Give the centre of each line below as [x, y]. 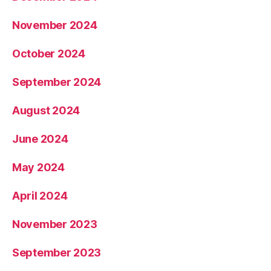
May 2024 [38, 167]
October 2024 [49, 53]
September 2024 [57, 82]
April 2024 [40, 195]
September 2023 [57, 252]
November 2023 [55, 224]
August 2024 [46, 110]
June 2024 [40, 139]
